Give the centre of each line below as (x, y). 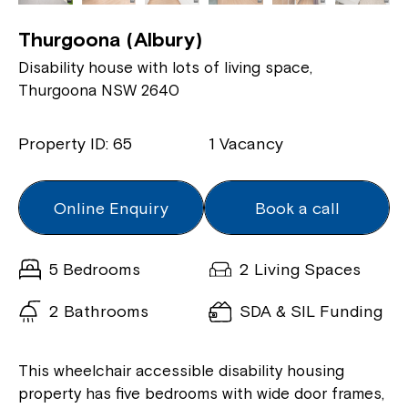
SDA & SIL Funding (311, 311)
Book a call (297, 208)
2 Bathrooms (99, 311)
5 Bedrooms (95, 269)
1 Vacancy (246, 143)
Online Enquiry (111, 208)
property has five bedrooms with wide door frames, (201, 393)
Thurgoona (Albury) (110, 39)
